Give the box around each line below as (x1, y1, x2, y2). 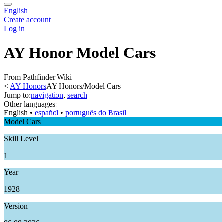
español (35, 108, 58, 117)
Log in (4, 24, 25, 33)
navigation (31, 90, 63, 99)
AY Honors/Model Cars (46, 81, 121, 90)
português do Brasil (65, 108, 126, 117)
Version (4, 201, 28, 210)
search (67, 90, 87, 99)
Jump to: (4, 90, 31, 99)
